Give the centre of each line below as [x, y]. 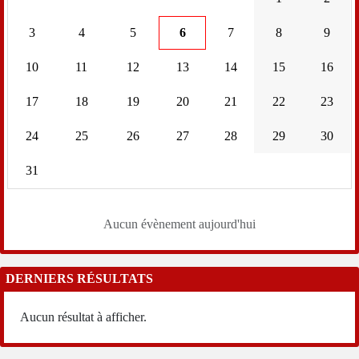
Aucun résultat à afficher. [83, 317]
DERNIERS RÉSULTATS [79, 279]
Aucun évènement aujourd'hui [179, 224]
